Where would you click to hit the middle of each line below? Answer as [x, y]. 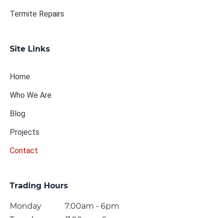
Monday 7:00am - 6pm [64, 206]
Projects [25, 132]
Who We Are [31, 95]
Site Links [30, 49]
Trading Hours [39, 185]
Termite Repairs [37, 14]
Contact [24, 150]
